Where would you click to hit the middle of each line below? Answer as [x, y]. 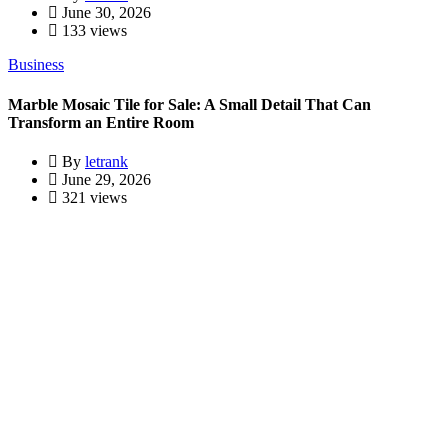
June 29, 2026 [104, 179]
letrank [106, 161]
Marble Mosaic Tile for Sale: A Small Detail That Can [189, 104]
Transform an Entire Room [101, 122]
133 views [92, 31]
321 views [92, 197]
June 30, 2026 [104, 13]
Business [36, 65]
